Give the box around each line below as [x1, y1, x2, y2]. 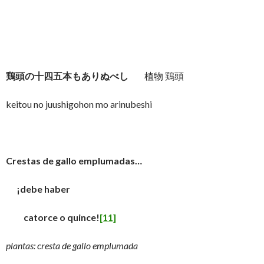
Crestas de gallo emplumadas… [6, 155, 142, 166]
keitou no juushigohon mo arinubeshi [6, 98, 152, 110]
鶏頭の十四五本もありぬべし [6, 70, 128, 81]
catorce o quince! [6, 212, 100, 223]
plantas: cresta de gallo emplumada [6, 240, 138, 251]
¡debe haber [6, 183, 70, 194]
